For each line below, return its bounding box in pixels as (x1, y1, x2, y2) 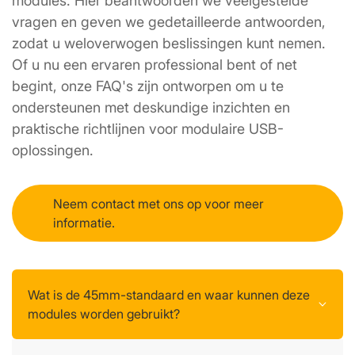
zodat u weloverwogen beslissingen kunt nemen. (12, 34, 326, 52)
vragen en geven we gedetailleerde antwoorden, (12, 13, 326, 30)
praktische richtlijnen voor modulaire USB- (12, 120, 284, 137)
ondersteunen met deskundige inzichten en (12, 98, 290, 116)
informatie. (53, 214, 115, 231)
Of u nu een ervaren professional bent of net (12, 55, 297, 73)
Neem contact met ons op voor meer (53, 195, 264, 212)
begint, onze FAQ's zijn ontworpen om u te (12, 77, 284, 94)
